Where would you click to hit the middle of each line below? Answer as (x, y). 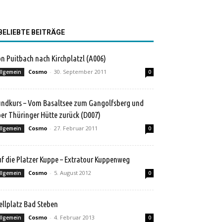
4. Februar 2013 (74, 217)
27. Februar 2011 (76, 128)
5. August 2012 (73, 173)
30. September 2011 (80, 72)
